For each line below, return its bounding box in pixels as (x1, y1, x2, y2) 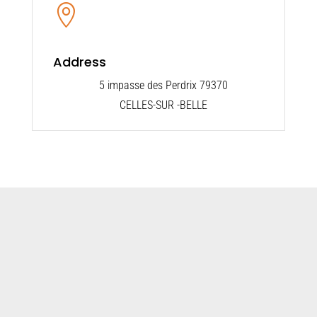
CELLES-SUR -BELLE (120, 98, 208, 112)
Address (52, 52, 106, 71)
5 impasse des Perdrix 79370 (99, 78, 229, 92)
